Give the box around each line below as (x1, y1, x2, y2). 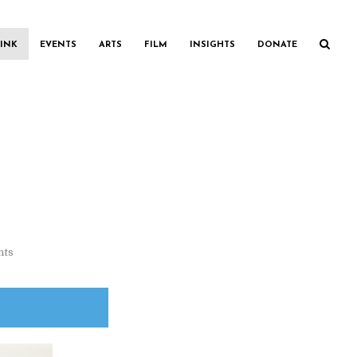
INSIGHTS (190, 41, 235, 49)
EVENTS (40, 41, 76, 49)
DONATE (257, 41, 297, 49)
